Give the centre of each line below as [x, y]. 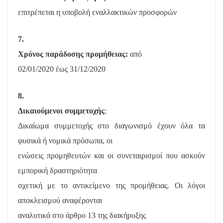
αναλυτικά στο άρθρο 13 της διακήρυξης [82, 215]
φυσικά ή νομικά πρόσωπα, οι [65, 141]
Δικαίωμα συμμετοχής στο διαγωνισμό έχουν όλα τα [111, 126]
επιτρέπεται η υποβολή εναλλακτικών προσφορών [97, 12]
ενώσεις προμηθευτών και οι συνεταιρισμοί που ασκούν [111, 156]
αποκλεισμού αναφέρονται [60, 200]
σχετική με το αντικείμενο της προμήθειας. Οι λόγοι [111, 185]
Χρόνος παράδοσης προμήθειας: [74, 54]
